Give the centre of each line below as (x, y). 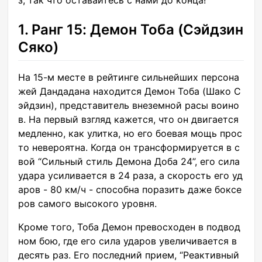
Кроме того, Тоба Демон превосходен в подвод (129, 227)
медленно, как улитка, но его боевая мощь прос (130, 134)
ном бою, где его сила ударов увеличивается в (127, 241)
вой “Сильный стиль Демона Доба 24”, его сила (129, 162)
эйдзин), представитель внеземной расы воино (129, 106)
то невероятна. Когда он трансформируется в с (129, 148)
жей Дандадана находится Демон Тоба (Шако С (130, 92)
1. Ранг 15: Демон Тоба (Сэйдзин (131, 30)
